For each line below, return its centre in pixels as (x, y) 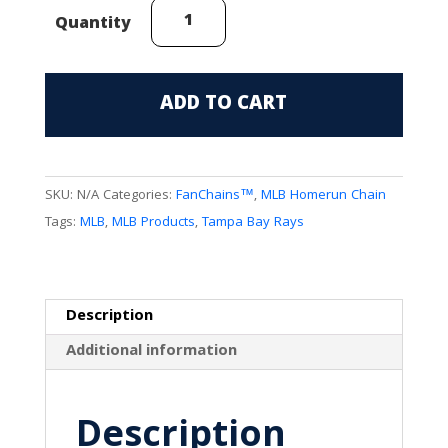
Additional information (151, 351)
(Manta (173, 89)
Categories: (139, 195)
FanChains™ (214, 195)
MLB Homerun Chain (323, 195)
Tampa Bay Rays (252, 222)
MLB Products (153, 222)
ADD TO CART (224, 104)
